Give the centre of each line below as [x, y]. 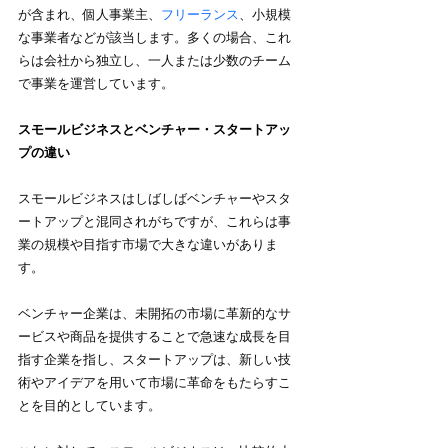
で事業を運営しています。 [96, 84]
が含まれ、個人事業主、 [89, 15]
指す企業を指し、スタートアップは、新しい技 [154, 360]
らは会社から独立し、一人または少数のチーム [154, 61]
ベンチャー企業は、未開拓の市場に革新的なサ [154, 314]
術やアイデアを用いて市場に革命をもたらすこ [154, 383]
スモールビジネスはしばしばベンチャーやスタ [154, 199]
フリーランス [200, 15]
